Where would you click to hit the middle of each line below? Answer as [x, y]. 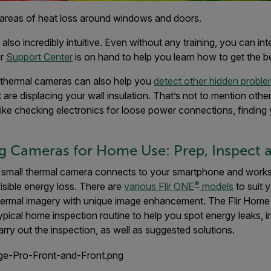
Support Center [39, 57]
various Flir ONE [159, 186]
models [217, 186]
